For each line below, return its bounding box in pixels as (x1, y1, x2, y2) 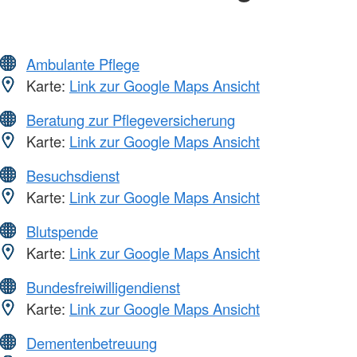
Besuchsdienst (26, 164, 120, 186)
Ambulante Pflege (26, 53, 139, 74)
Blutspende (26, 220, 98, 241)
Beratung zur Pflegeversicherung (26, 108, 235, 130)
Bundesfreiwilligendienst (26, 276, 180, 297)
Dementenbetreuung (26, 331, 157, 353)
